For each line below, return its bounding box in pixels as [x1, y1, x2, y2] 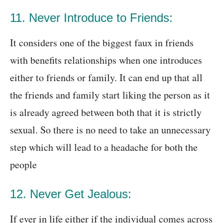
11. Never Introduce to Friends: [10, 11, 173, 25]
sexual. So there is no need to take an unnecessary [10, 123, 211, 137]
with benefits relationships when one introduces [10, 53, 202, 67]
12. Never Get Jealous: [10, 187, 131, 201]
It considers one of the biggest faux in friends [10, 36, 194, 50]
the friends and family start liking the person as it [10, 88, 210, 102]
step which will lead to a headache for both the [10, 140, 198, 154]
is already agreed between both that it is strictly [10, 106, 202, 119]
